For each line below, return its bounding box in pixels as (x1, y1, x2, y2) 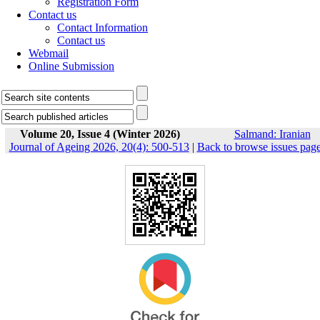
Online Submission (29, 60, 114, 72)
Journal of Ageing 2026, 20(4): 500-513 (9, 141, 189, 153)
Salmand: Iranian (234, 128, 311, 140)
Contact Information (57, 21, 148, 34)
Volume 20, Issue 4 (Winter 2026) (19, 128, 180, 140)
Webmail (29, 47, 69, 59)
